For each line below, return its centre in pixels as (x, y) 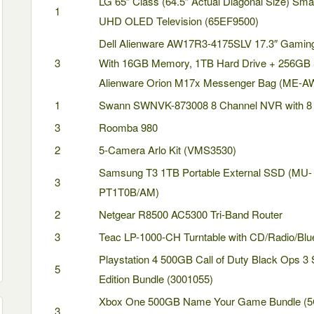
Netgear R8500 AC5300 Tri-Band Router (191, 214)
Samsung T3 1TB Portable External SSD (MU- (205, 172)
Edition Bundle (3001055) (156, 279)
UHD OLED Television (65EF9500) (179, 21)
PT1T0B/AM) (129, 192)
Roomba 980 (128, 127)
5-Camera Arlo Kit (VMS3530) (168, 150)
